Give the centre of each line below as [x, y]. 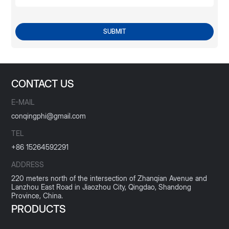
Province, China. [37, 196]
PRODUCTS [39, 209]
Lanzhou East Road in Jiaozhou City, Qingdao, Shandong [101, 187]
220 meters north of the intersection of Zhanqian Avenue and [109, 178]
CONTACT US [43, 84]
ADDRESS [28, 165]
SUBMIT [114, 32]
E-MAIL [23, 102]
